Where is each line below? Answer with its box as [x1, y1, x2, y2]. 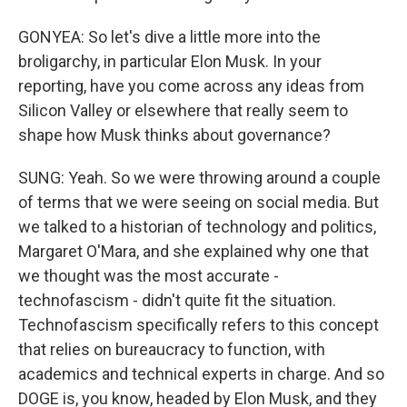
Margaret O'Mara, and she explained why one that [18, 242, 369, 261]
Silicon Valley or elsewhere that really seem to [18, 101, 348, 120]
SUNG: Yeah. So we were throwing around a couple [18, 168, 381, 187]
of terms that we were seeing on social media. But [18, 193, 379, 212]
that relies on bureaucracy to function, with [18, 340, 325, 359]
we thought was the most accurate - [18, 266, 279, 285]
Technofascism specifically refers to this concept [18, 315, 379, 334]
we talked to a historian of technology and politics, [18, 217, 376, 236]
